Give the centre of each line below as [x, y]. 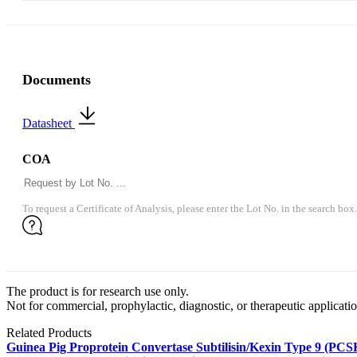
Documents [57, 80]
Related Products [49, 333]
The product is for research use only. [98, 292]
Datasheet [49, 124]
